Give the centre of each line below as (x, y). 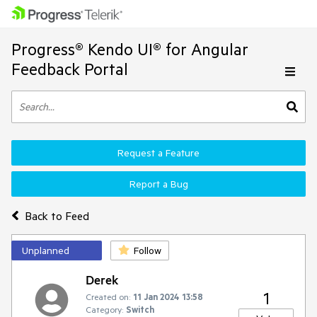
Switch (140, 309)
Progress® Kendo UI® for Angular (130, 49)
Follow (148, 250)
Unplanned (46, 250)
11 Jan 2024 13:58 (168, 296)
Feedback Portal (70, 69)
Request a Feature (158, 153)
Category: (104, 309)
